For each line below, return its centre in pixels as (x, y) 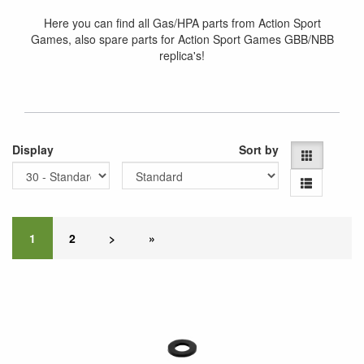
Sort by (259, 149)
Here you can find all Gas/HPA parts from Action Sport (182, 23)
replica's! (182, 55)
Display (33, 149)
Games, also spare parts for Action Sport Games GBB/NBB (182, 39)
